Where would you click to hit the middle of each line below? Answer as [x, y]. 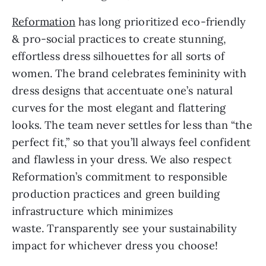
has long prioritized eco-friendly [161, 21]
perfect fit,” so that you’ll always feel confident [132, 142]
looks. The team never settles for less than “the [132, 125]
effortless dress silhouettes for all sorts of [118, 56]
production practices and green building [116, 194]
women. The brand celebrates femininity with [129, 73]
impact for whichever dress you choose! [115, 245]
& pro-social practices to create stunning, [119, 39]
